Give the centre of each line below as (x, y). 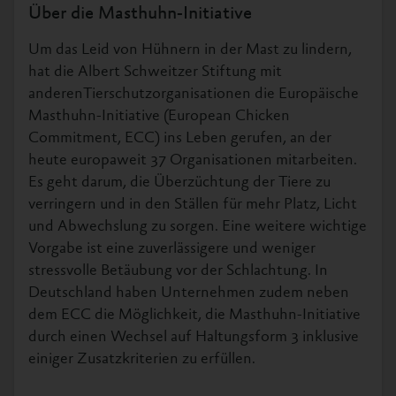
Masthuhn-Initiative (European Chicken (159, 116)
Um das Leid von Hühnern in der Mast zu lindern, (190, 50)
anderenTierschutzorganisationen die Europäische (194, 94)
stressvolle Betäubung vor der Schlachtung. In (178, 271)
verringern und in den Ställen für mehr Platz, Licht (193, 205)
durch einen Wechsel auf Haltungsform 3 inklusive (194, 337)
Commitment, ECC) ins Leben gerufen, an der (180, 138)
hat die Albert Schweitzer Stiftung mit (155, 72)
